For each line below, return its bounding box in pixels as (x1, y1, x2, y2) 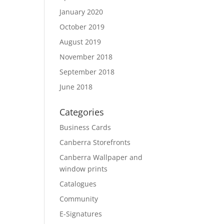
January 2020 (59, 6, 103, 16)
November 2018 (59, 51, 113, 61)
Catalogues (59, 178, 97, 188)
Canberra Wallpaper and (59, 152, 143, 162)
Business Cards (59, 122, 111, 132)
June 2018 (59, 81, 93, 91)
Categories (59, 105, 104, 118)
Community (59, 193, 98, 203)
